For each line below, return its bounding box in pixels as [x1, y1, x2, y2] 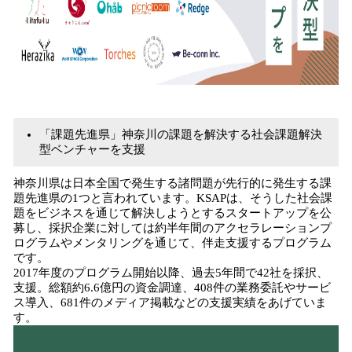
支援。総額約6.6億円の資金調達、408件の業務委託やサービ [13, 281, 331, 294]
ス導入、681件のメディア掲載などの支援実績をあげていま [13, 296, 327, 309]
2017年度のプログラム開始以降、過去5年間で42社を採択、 [13, 266, 328, 279]
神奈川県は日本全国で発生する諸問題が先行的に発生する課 [13, 177, 332, 189]
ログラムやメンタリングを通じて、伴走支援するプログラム [13, 236, 332, 249]
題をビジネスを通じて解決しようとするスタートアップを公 [13, 207, 332, 219]
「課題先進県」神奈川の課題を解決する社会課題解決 [39, 128, 322, 141]
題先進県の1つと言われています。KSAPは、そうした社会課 [13, 192, 332, 204]
